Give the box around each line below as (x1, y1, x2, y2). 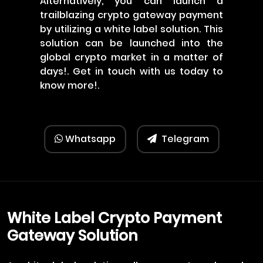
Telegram (161, 132, 209, 146)
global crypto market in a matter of (40, 50, 223, 64)
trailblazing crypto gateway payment (40, 8, 223, 22)
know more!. (40, 79, 99, 92)
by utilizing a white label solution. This (40, 22, 223, 36)
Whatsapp (62, 132, 116, 146)
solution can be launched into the (40, 36, 223, 50)
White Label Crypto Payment (7, 208, 222, 228)
